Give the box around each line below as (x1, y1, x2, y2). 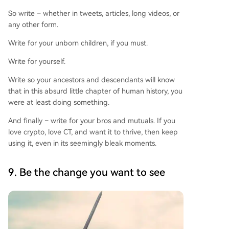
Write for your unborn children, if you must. (8, 38, 148, 47)
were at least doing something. (8, 98, 109, 106)
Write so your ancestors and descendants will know (8, 75, 175, 84)
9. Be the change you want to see (8, 166, 165, 178)
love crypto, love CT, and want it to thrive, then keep (8, 127, 178, 136)
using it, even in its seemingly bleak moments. (8, 139, 156, 147)
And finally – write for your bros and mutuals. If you (8, 116, 175, 125)
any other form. (8, 20, 58, 29)
